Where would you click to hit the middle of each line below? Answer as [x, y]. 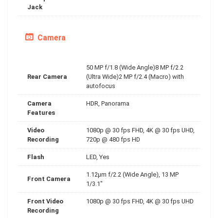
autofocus [101, 86]
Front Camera [49, 179]
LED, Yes [98, 157]
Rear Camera [47, 76]
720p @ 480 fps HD [113, 139]
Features [41, 112]
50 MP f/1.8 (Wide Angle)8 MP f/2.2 [135, 67]
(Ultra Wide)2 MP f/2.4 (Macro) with [135, 76]
